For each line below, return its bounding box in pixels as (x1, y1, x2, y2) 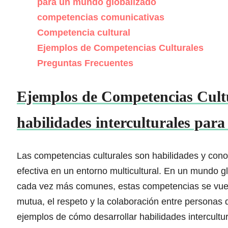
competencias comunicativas (37, 12, 164, 23)
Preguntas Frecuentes (37, 58, 133, 69)
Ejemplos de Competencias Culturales (37, 43, 204, 53)
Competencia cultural (37, 27, 130, 38)
